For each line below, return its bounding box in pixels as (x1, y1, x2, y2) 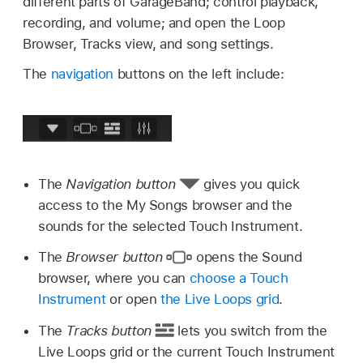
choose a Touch (189, 270, 288, 287)
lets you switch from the (173, 322, 327, 340)
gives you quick (199, 175, 300, 192)
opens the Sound (192, 249, 302, 266)
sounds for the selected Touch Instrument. (37, 217, 303, 234)
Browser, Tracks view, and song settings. (23, 35, 274, 52)
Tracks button (66, 322, 152, 340)
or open (105, 291, 161, 308)
